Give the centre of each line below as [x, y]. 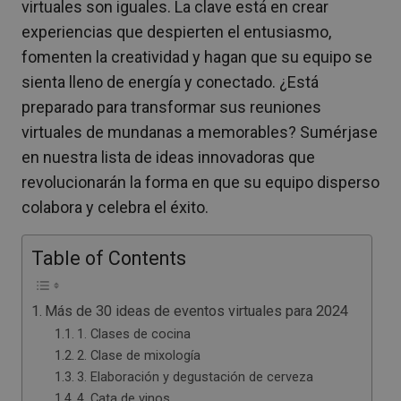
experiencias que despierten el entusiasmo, [176, 32]
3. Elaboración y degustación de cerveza [195, 377]
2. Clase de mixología [138, 355]
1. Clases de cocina [133, 334]
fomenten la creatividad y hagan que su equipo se [197, 57]
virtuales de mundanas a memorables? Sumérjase [200, 132]
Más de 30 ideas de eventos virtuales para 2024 [197, 311]
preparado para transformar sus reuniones [171, 107]
